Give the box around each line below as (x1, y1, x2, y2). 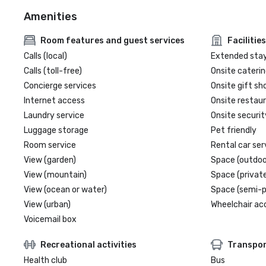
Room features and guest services (40, 35, 185, 46)
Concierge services (24, 81, 96, 91)
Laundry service (24, 110, 84, 121)
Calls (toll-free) (24, 66, 82, 76)
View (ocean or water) (24, 185, 107, 195)
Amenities (24, 10, 77, 23)
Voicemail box (24, 214, 77, 224)
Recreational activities (40, 239, 137, 250)
